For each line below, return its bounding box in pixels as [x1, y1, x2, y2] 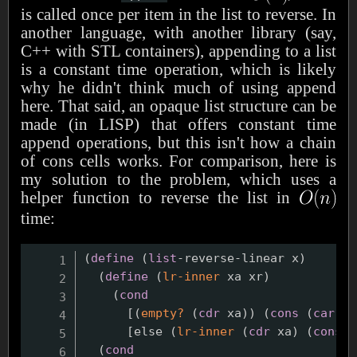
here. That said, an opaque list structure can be [21, 96, 336, 115]
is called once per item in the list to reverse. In [21, 4, 336, 23]
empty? [141, 306, 185, 320]
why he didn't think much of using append [21, 77, 336, 96]
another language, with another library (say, [21, 22, 336, 41]
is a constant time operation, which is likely [21, 59, 336, 78]
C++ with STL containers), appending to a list [21, 41, 336, 60]
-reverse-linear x [177, 251, 300, 265]
